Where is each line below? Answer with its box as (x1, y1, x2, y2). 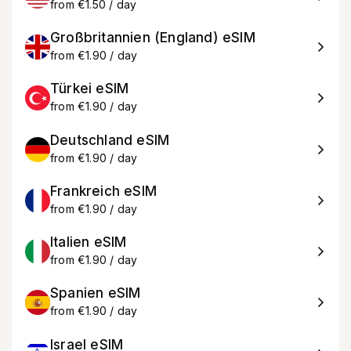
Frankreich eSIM (50, 183, 157, 199)
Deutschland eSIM (50, 132, 170, 148)
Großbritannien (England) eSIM (50, 30, 255, 46)
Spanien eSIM (50, 285, 141, 302)
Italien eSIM (50, 234, 127, 251)
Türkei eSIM (50, 81, 129, 97)
